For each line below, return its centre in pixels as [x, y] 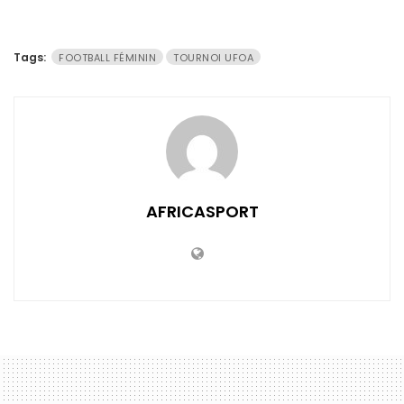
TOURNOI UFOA [213, 57]
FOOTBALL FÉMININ [107, 57]
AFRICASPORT [202, 211]
